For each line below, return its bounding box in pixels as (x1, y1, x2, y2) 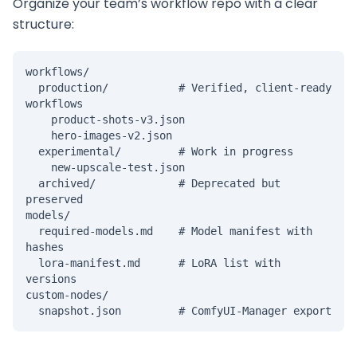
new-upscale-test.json (25, 161, 51, 174)
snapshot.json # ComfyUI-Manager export (38, 304, 331, 317)
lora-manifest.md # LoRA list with (25, 257, 38, 269)
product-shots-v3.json (25, 113, 51, 126)
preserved (25, 193, 83, 206)
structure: (13, 15, 74, 33)
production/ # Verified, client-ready (25, 81, 38, 94)
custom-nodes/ (25, 288, 108, 301)
